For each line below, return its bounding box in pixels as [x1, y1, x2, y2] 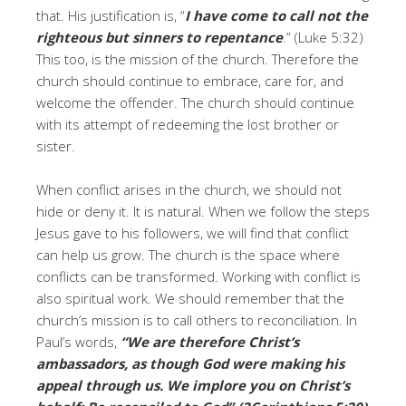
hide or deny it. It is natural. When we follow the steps [36, 201, 370, 220]
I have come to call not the [185, 5, 368, 24]
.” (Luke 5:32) [283, 27, 363, 46]
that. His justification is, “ [36, 5, 185, 24]
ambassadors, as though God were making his [36, 353, 344, 372]
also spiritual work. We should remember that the [36, 288, 344, 307]
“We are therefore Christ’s [121, 332, 299, 351]
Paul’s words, [36, 332, 121, 351]
